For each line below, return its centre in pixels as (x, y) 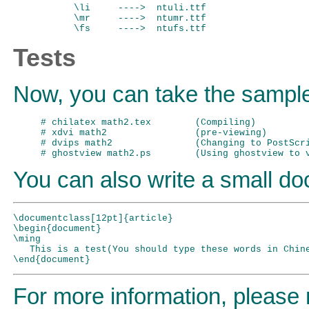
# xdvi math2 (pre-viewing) (154, 132)
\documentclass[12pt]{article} (93, 218)
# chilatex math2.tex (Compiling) (148, 122)
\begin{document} (57, 228)
